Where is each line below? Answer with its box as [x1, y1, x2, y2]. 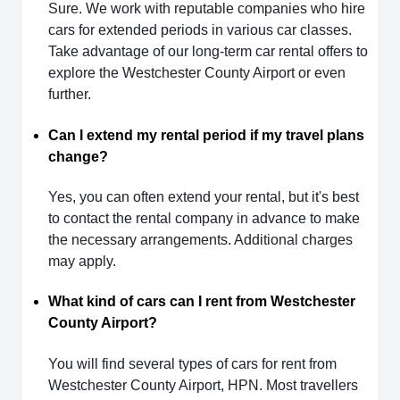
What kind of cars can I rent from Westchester [48, 294, 355, 310]
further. [48, 87, 91, 103]
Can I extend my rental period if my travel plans [48, 127, 364, 143]
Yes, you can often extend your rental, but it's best [48, 189, 359, 204]
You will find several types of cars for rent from [48, 355, 337, 371]
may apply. [48, 254, 116, 269]
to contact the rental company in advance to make [48, 211, 360, 226]
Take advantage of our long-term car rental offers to [48, 44, 368, 60]
